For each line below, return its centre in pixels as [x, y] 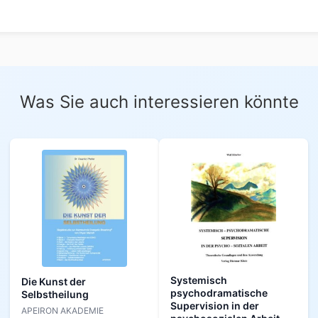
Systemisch [199, 280]
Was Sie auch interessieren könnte [159, 102]
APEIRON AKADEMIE [62, 310]
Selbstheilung [55, 294]
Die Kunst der [54, 281]
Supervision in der [215, 305]
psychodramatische [219, 292]
